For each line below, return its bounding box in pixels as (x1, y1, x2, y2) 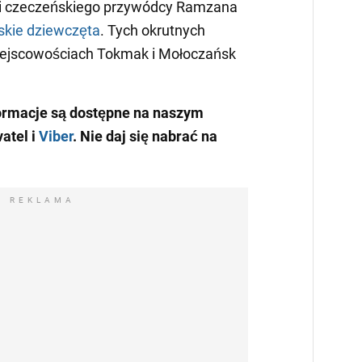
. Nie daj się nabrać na (73, 128, 217, 145)
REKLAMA (9, 196, 75, 205)
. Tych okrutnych (100, 22, 205, 40)
